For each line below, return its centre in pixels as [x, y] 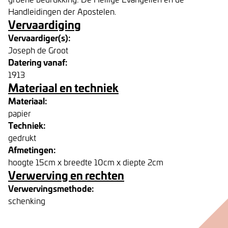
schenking [27, 201]
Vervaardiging [45, 24]
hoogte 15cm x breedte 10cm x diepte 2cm [86, 162]
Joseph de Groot [38, 50]
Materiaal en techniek [63, 87]
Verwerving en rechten [66, 175]
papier [20, 113]
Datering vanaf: [38, 62]
